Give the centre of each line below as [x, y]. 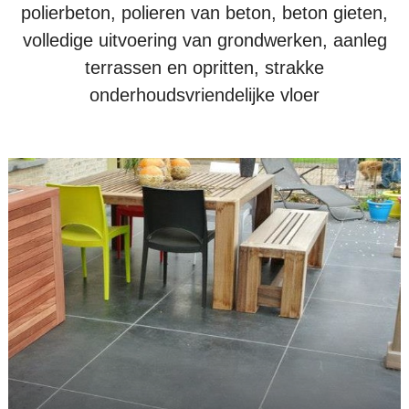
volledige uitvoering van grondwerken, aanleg [204, 40]
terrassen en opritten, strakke [204, 67]
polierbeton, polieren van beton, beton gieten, [204, 12]
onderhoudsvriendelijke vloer [204, 94]
